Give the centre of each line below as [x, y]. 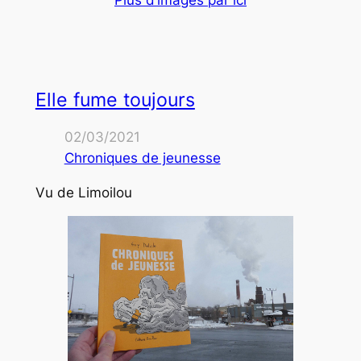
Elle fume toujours [115, 100]
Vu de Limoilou [83, 193]
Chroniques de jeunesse [142, 158]
